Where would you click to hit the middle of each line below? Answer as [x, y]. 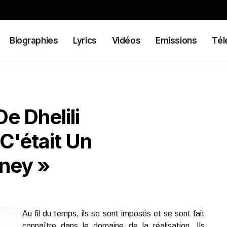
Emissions [176, 41]
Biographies [34, 41]
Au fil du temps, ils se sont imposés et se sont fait [113, 214]
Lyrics [85, 41]
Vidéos [126, 41]
